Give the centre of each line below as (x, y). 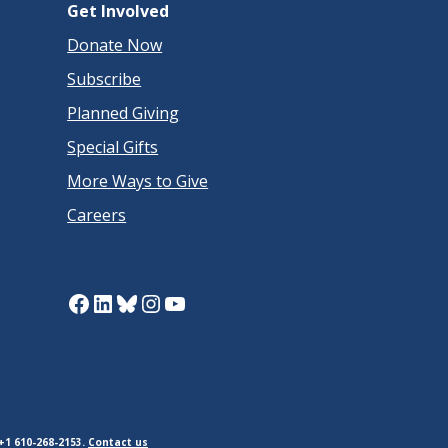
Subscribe (104, 78)
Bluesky (157, 302)
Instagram (195, 302)
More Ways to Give (138, 180)
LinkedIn (137, 302)
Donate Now (115, 44)
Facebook (118, 302)
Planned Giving (123, 112)
